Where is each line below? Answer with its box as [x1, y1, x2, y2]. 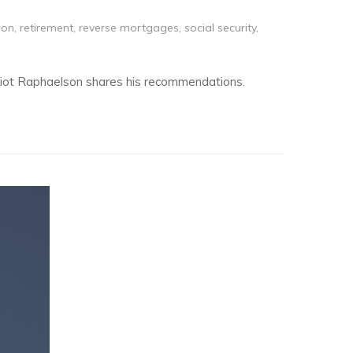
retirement [20, 20, 73, 35]
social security [184, 20, 256, 35]
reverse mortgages [79, 20, 179, 35]
